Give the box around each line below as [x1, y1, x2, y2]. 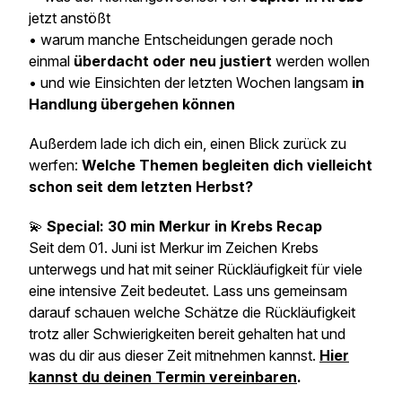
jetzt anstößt [29, 9, 110, 27]
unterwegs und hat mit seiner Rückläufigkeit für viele [29, 260, 363, 278]
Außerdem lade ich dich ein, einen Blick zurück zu [29, 135, 346, 153]
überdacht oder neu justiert [74, 52, 272, 70]
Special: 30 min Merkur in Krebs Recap [47, 217, 322, 235]
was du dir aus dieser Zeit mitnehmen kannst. [29, 346, 319, 364]
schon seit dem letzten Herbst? [29, 178, 253, 196]
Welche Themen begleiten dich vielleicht [82, 156, 372, 174]
